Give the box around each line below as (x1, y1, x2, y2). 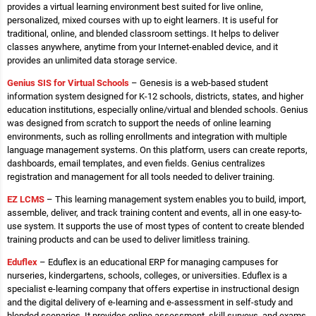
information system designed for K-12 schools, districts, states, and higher (7, 91, 303, 102)
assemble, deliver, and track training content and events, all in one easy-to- (7, 207, 302, 219)
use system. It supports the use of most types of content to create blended (7, 221, 304, 232)
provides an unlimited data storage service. (7, 55, 177, 66)
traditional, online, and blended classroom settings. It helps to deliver (7, 28, 279, 39)
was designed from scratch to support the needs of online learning (7, 118, 271, 129)
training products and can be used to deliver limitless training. (7, 234, 250, 245)
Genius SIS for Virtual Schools (7, 78, 129, 89)
